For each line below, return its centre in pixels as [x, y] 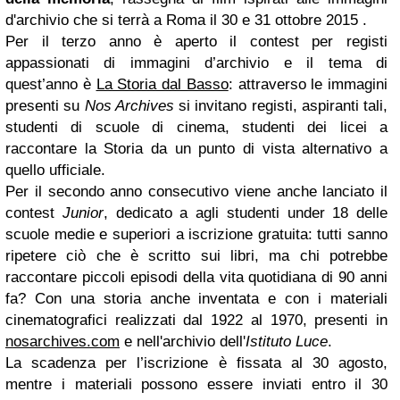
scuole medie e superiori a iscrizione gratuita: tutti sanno [196, 234]
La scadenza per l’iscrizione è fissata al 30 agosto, [196, 363]
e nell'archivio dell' [183, 342]
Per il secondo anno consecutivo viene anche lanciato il [196, 192]
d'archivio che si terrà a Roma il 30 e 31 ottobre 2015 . [186, 20]
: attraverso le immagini [308, 84]
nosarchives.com [62, 342]
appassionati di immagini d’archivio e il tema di [196, 63]
